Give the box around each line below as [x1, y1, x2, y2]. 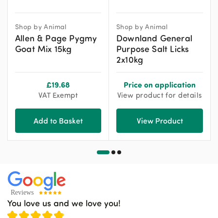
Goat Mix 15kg [15, 43, 72, 54]
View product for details [117, 90, 202, 100]
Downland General [116, 32, 192, 43]
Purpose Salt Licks [116, 43, 189, 54]
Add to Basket [34, 115, 83, 126]
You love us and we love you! [7, 197, 121, 208]
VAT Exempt [38, 90, 78, 100]
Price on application [124, 79, 196, 90]
